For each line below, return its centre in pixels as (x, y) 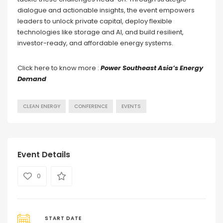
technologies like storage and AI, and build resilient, (101, 32)
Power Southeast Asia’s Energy (152, 68)
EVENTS (131, 107)
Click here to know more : (59, 68)
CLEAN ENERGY (42, 107)
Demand (32, 79)
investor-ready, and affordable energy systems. (95, 43)
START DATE (63, 219)
